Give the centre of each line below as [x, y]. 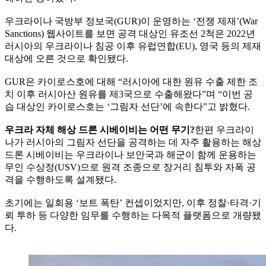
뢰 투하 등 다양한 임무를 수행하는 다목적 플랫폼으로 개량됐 [133, 215]
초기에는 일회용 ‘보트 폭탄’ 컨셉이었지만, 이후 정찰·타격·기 [133, 202]
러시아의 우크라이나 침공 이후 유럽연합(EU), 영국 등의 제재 [133, 46]
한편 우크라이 [224, 129]
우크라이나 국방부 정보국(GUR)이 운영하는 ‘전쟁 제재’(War [131, 21]
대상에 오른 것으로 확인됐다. [66, 58]
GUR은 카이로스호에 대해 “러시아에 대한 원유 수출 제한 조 [131, 81]
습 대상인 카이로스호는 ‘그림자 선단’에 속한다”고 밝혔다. [127, 106]
